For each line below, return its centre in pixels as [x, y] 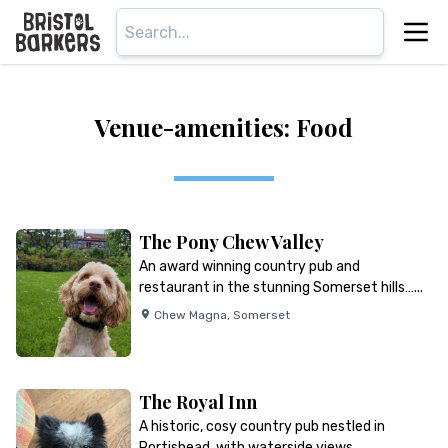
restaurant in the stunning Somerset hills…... [280, 287]
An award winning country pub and [249, 266]
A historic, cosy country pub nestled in [261, 426]
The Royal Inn [197, 402]
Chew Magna [190, 315]
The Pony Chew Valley [231, 242]
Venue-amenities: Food [224, 127]
